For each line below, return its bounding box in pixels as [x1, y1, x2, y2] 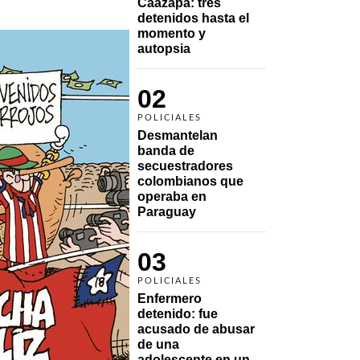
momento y [137, 26, 206, 40]
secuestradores [137, 158, 233, 173]
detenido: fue [137, 306, 218, 321]
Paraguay [137, 204, 196, 219]
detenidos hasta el [137, 10, 249, 25]
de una [137, 337, 179, 351]
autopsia [137, 41, 190, 55]
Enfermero [137, 291, 202, 305]
